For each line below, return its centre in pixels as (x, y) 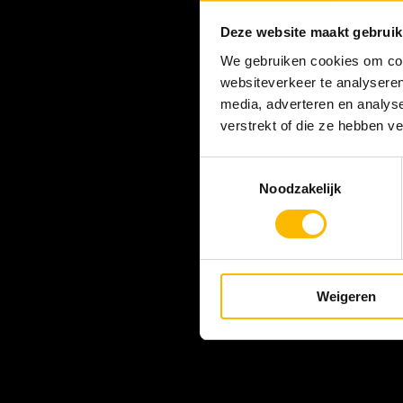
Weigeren (346, 296)
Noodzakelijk (300, 188)
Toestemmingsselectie (265, 167)
